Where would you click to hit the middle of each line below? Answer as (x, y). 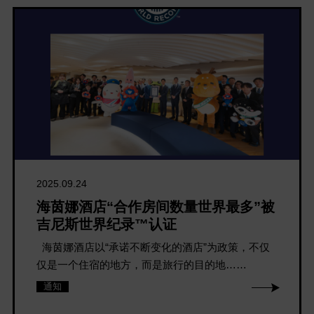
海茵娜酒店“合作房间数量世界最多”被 (156, 206)
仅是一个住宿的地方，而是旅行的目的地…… (142, 264)
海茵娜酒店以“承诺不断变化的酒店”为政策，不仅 (153, 247)
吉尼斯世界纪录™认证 (107, 224)
